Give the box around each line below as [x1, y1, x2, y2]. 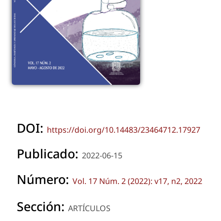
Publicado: [17, 145, 82, 162]
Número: [17, 171, 73, 188]
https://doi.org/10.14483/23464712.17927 [47, 124, 200, 136]
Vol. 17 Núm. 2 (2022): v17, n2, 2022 [73, 176, 202, 187]
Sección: [17, 198, 68, 215]
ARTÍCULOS [68, 203, 110, 214]
